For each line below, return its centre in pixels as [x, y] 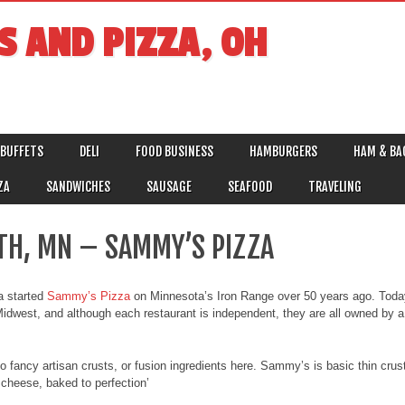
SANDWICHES [78, 186]
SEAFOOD [250, 186]
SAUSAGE [169, 186]
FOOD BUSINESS [174, 151]
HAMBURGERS [283, 151]
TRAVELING [335, 186]
